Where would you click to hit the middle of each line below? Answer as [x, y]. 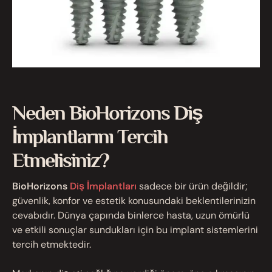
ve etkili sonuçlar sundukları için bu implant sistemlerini [135, 230]
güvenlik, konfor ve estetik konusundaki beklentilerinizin [134, 201]
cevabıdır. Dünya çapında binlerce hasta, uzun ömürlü [131, 216]
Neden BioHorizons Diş [107, 113]
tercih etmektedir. [52, 245]
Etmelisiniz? [60, 160]
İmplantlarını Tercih [90, 136]
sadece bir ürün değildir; [192, 186]
